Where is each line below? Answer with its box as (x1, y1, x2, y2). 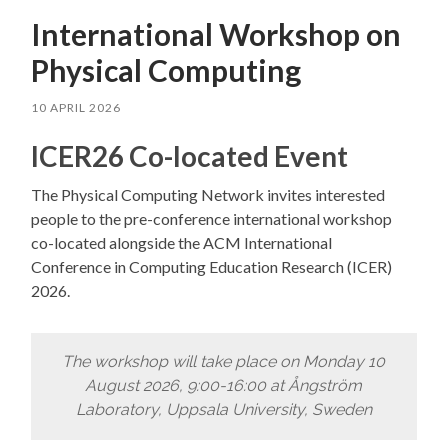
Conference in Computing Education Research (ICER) (31, 256, 393, 276)
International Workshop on (31, 15, 402, 52)
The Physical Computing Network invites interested (31, 184, 386, 204)
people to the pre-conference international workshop (31, 208, 393, 228)
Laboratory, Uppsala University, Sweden (75, 400, 372, 420)
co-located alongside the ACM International (31, 232, 333, 252)
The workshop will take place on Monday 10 (62, 352, 386, 372)
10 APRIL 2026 (31, 99, 122, 115)
